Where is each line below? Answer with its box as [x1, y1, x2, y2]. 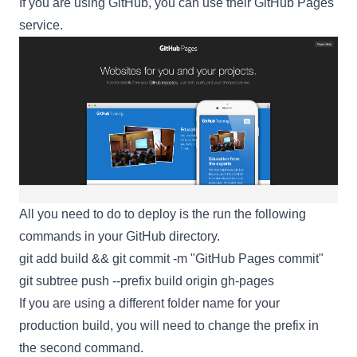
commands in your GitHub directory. [19, 229, 220, 244]
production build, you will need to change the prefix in [19, 319, 319, 333]
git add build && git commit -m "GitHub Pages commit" [19, 252, 324, 266]
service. [19, 18, 63, 32]
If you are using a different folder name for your [19, 296, 280, 311]
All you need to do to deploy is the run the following [19, 207, 306, 222]
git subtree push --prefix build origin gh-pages [19, 274, 274, 288]
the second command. [19, 341, 143, 355]
